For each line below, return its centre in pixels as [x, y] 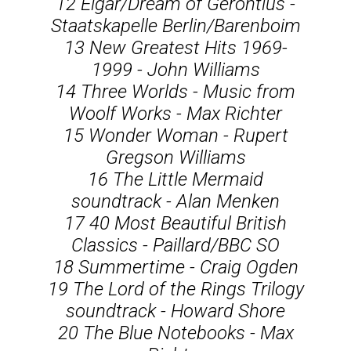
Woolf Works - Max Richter [175, 113]
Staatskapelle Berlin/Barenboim [175, 25]
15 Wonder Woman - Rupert [175, 135]
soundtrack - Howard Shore [175, 311]
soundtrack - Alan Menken [175, 201]
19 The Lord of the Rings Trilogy [175, 289]
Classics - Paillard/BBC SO [175, 245]
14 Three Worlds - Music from [175, 91]
